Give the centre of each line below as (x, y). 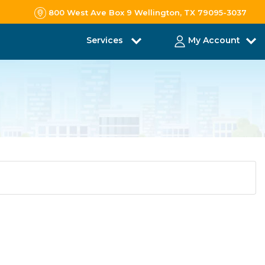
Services (106, 40)
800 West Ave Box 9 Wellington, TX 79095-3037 (148, 12)
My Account (214, 40)
